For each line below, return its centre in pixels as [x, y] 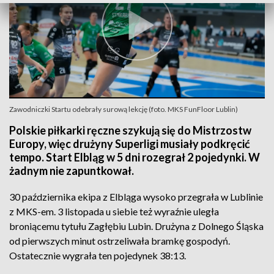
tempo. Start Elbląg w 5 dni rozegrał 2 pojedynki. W [135, 157]
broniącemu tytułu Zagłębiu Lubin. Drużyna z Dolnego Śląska [136, 226]
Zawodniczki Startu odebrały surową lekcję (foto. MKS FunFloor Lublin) [124, 109]
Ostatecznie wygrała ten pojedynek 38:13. [98, 255]
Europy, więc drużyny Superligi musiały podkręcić [130, 144]
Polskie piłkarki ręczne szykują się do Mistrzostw [130, 130]
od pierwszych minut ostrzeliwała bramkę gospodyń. [120, 241]
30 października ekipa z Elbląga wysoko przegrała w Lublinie [136, 197]
